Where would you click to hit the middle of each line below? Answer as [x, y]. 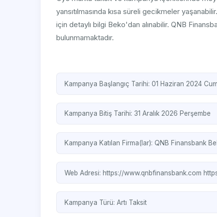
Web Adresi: [84, 173]
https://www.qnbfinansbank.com [153, 173]
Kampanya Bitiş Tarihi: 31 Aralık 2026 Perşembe [138, 114]
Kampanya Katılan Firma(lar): [109, 143]
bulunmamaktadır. [85, 38]
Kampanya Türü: [91, 202]
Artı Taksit [132, 202]
